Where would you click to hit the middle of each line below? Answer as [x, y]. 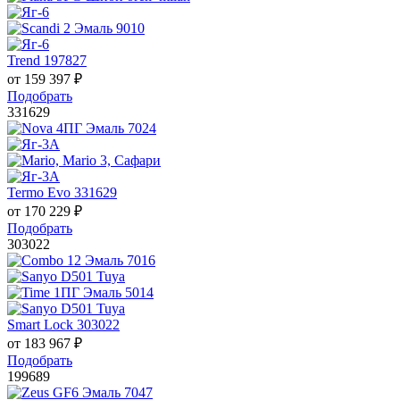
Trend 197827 [47, 61]
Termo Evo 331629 [62, 193]
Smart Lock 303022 [63, 325]
